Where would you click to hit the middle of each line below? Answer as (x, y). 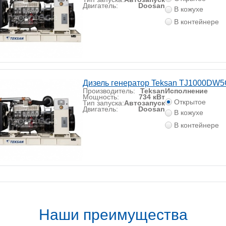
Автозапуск (145, 103)
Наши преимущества (113, 215)
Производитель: (109, 91)
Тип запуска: (103, 103)
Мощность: (101, 97)
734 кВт (152, 97)
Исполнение (186, 91)
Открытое (190, 102)
